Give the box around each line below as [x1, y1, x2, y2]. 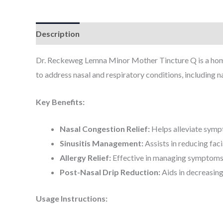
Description [36, 29, 80, 39]
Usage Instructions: [36, 194, 108, 204]
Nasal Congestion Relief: [60, 124, 150, 134]
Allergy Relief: [60, 153, 111, 163]
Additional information [89, 29, 174, 39]
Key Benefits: [36, 97, 85, 107]
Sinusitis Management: [60, 138, 143, 148]
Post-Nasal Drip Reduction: [60, 167, 160, 177]
